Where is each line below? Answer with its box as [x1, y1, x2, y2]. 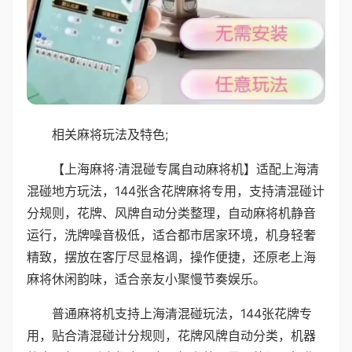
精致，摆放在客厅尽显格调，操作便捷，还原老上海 [27, 248, 316, 265]
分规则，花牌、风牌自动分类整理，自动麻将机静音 [27, 204, 316, 221]
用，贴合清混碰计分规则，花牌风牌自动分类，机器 [27, 327, 316, 343]
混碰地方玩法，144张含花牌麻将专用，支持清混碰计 [27, 182, 324, 199]
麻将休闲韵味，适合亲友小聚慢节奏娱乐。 [27, 270, 266, 287]
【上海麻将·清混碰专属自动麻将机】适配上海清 [52, 160, 319, 177]
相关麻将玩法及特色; [52, 126, 168, 142]
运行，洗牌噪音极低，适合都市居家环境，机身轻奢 [27, 226, 316, 243]
